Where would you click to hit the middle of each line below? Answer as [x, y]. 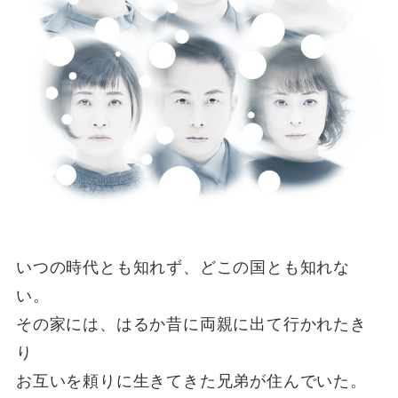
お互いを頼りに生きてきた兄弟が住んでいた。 [191, 381]
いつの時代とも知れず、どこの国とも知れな [183, 267]
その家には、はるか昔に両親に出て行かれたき [191, 324]
